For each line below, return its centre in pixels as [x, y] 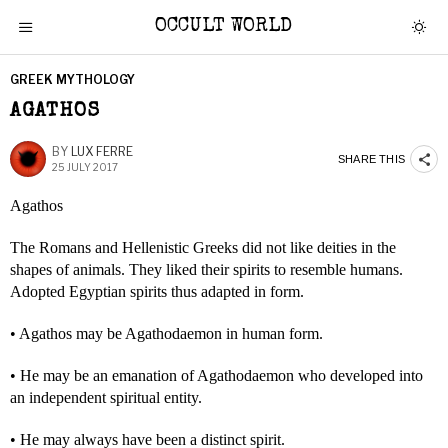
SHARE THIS [371, 158]
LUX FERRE [102, 151]
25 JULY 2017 [85, 167]
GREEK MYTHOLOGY [72, 79]
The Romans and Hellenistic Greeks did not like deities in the [203, 247]
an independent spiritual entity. [106, 397]
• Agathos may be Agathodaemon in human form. [166, 333]
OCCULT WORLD [224, 27]
